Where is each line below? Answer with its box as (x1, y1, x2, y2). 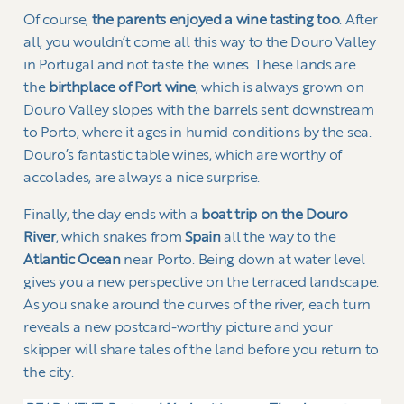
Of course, (23, 13, 92, 28)
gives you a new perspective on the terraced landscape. (23, 275, 379, 290)
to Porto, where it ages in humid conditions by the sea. (23, 125, 372, 141)
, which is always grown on (195, 80, 364, 96)
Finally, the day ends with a (23, 207, 201, 223)
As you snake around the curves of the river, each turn (23, 298, 371, 313)
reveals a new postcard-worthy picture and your (23, 320, 333, 335)
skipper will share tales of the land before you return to (23, 343, 379, 358)
